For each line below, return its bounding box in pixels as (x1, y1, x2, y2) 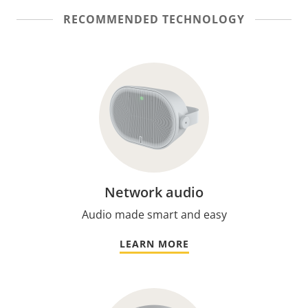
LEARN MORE (119, 237, 189, 250)
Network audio (104, 183, 203, 201)
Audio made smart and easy (81, 207, 227, 222)
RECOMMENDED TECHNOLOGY (63, 12, 245, 27)
